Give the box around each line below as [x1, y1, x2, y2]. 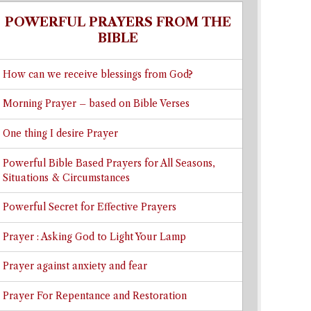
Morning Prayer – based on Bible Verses [2, 98, 190, 110]
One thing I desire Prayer [2, 127, 118, 140]
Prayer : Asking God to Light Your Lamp [2, 230, 186, 243]
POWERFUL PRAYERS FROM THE [4, 15, 231, 31]
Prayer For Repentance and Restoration [2, 290, 187, 303]
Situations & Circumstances [2, 171, 130, 184]
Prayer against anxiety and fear [2, 260, 147, 273]
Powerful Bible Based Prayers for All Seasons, [2, 157, 215, 169]
